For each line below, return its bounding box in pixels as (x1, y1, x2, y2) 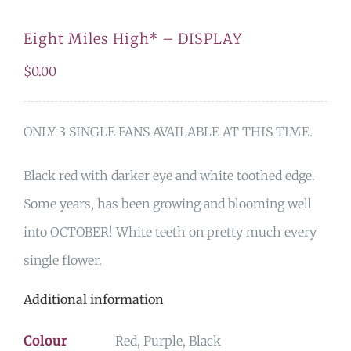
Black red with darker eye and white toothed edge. (24, 167, 315, 183)
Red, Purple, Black (115, 332, 221, 349)
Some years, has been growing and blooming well (24, 195, 312, 212)
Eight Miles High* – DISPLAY (24, 29, 243, 48)
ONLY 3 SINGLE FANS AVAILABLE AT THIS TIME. (24, 123, 313, 139)
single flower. (24, 251, 102, 268)
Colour (24, 332, 67, 349)
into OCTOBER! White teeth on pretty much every (24, 223, 317, 240)
